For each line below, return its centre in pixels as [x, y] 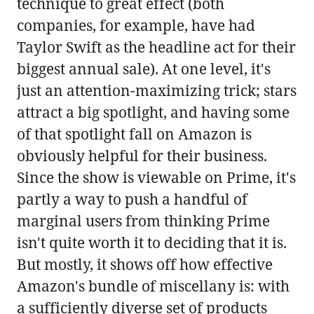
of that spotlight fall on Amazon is [134, 134]
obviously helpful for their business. [142, 156]
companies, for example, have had [136, 26]
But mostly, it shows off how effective [145, 265]
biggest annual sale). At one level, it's [144, 69]
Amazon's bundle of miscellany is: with [153, 286]
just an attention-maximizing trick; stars [157, 91]
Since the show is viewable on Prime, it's [156, 178]
